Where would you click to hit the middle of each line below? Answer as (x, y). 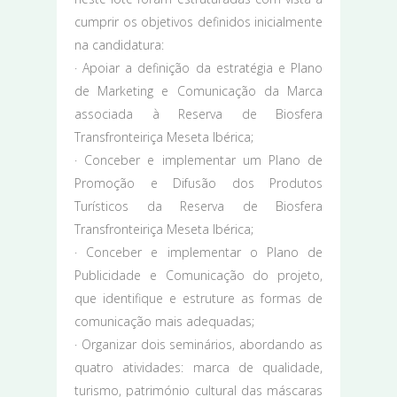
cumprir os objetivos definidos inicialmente (198, 21)
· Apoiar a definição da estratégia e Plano (198, 67)
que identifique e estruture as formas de (198, 298)
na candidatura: (119, 44)
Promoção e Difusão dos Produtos (198, 183)
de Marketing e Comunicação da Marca (198, 90)
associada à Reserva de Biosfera (198, 113)
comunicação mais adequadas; (164, 321)
